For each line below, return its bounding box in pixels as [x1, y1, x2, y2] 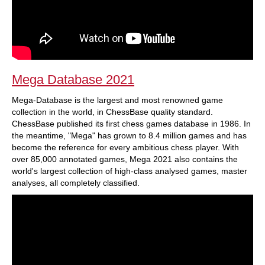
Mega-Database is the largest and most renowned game [12, 95, 223, 105]
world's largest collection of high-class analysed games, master [12, 166, 247, 176]
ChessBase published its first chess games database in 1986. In [12, 119, 251, 128]
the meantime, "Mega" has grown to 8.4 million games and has [12, 131, 247, 140]
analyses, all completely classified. [12, 178, 140, 188]
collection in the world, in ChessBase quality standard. [12, 107, 213, 117]
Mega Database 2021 [12, 72, 134, 87]
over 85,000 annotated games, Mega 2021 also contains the [12, 154, 238, 164]
